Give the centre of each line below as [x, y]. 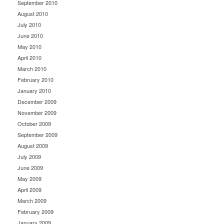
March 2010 [32, 68]
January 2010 [34, 90]
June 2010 [30, 35]
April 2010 [29, 57]
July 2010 [29, 24]
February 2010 [35, 79]
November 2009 [37, 112]
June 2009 [30, 167]
